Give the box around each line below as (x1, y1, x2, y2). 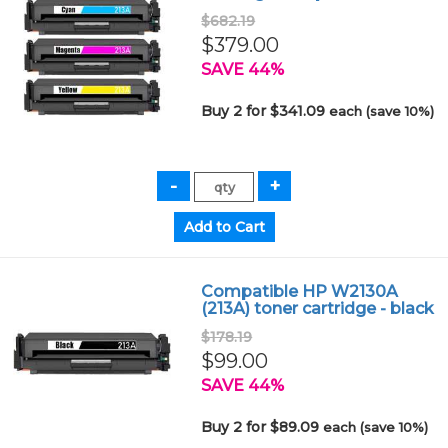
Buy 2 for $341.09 (201, 102, 330, 120)
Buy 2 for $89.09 (201, 418, 324, 436)
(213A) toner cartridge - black (201, 299, 435, 318)
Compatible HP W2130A (201, 282, 399, 301)
